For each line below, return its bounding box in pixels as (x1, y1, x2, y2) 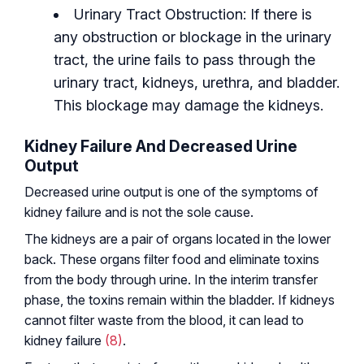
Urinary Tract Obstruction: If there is (74, 5, 312, 23)
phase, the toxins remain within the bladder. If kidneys (24, 291, 335, 308)
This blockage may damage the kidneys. (54, 96, 323, 114)
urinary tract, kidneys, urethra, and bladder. (54, 73, 340, 91)
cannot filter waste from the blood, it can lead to (24, 311, 304, 328)
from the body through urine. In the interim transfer (24, 271, 318, 288)
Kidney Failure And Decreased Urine (24, 136, 297, 156)
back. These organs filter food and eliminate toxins (24, 250, 319, 267)
